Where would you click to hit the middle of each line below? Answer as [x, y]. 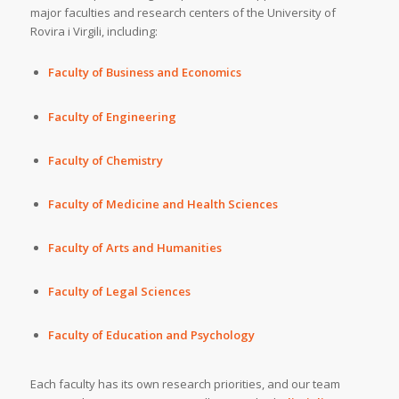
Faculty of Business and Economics [144, 73]
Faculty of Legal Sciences [119, 291]
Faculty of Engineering [112, 116]
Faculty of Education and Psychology [151, 335]
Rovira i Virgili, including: [94, 32]
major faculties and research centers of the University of [183, 13]
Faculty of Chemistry [105, 160]
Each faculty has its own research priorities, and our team [185, 384]
